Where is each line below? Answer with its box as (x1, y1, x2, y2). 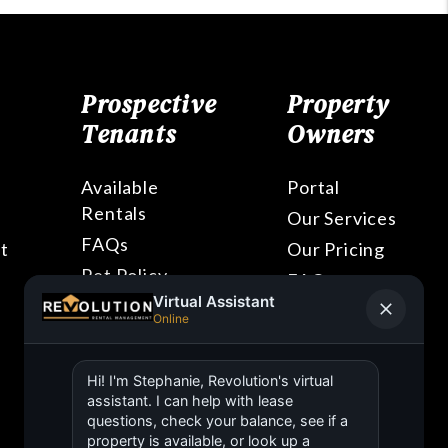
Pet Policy (81, 264, 168, 286)
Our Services (287, 207, 397, 229)
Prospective (81, 87, 217, 121)
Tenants (81, 117, 177, 151)
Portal (287, 176, 341, 198)
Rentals (81, 202, 148, 224)
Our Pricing (287, 238, 386, 260)
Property (287, 87, 390, 121)
